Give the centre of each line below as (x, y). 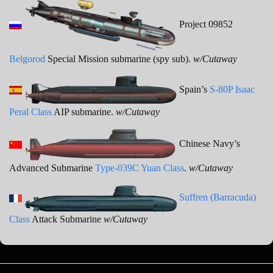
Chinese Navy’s (208, 143)
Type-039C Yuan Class (140, 168)
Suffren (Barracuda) (218, 197)
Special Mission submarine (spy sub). (119, 58)
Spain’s (193, 89)
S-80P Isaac (232, 89)
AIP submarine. (84, 112)
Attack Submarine (67, 219)
